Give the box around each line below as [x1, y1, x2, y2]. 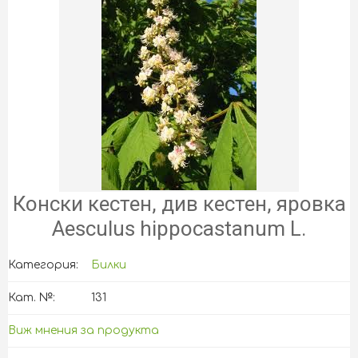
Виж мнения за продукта [8, 324, 159, 336]
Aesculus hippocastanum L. [52, 217, 306, 241]
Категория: [8, 259, 78, 271]
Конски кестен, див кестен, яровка [12, 192, 346, 216]
